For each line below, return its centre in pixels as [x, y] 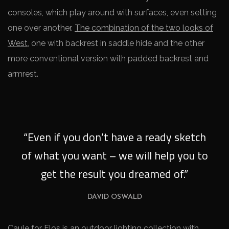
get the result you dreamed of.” [114, 174]
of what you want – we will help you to [114, 155]
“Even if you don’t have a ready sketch [114, 137]
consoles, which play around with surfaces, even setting [112, 13]
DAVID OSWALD [114, 197]
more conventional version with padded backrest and [108, 59]
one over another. [41, 28]
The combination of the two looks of [144, 28]
